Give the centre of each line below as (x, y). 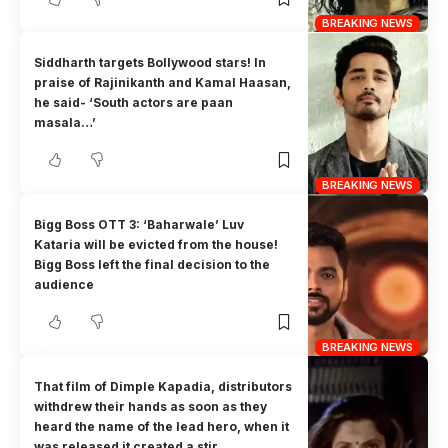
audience (64, 285)
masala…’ (65, 123)
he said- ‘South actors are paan (134, 103)
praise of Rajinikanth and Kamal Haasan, (163, 83)
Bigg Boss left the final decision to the (152, 265)
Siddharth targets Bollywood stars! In (150, 63)
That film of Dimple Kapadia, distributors (163, 387)
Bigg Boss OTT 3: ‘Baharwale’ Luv (139, 225)
